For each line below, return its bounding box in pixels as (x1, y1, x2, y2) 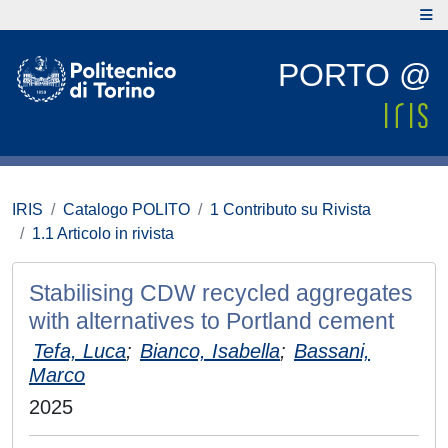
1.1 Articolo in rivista (32, 225, 174, 242)
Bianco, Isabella (140, 340, 280, 362)
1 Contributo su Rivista (210, 201, 371, 218)
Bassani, (294, 340, 370, 362)
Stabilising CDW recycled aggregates (29, 280, 413, 306)
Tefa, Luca (33, 340, 126, 362)
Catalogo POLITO (63, 201, 190, 218)
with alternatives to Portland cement (29, 308, 394, 334)
